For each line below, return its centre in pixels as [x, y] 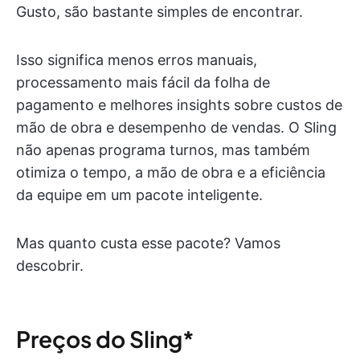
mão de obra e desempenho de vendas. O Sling [176, 127]
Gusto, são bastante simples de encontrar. [160, 11]
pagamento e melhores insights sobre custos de [179, 104]
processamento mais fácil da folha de [143, 82]
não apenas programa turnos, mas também [163, 149]
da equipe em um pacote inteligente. [139, 194]
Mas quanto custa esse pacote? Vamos [148, 243]
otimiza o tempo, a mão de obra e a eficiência [171, 172]
